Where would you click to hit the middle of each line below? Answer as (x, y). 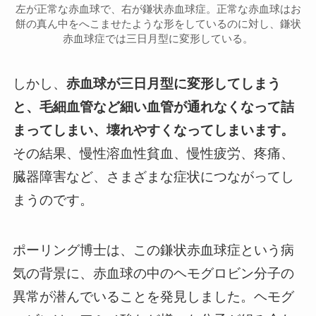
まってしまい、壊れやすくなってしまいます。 (153, 130)
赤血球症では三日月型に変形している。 (158, 38)
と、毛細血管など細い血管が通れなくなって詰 (153, 107)
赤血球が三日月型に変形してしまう (173, 84)
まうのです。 (53, 200)
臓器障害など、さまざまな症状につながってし (153, 177)
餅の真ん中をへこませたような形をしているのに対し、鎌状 (158, 23)
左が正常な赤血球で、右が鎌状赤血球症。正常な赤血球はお (158, 8)
